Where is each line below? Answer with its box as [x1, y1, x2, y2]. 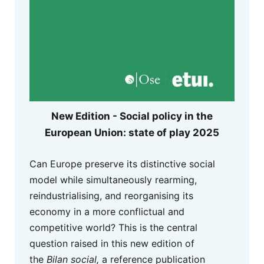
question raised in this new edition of [29, 237, 194, 249]
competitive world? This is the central [29, 221, 197, 233]
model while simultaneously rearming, [29, 173, 197, 186]
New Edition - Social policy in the [51, 110, 213, 123]
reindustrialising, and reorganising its [29, 189, 193, 202]
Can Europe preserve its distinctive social [29, 157, 215, 170]
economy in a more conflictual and [29, 205, 184, 217]
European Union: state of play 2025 [45, 127, 219, 139]
